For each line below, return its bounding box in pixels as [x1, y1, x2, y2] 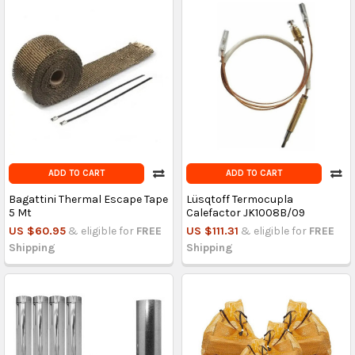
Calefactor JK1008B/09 [185, 205, 305, 219]
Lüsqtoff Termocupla [185, 192, 293, 206]
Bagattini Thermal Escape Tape [8, 192, 168, 206]
